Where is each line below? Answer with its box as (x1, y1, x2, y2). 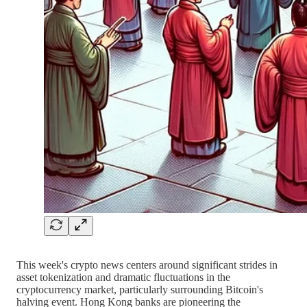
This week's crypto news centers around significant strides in (16, 258, 278, 271)
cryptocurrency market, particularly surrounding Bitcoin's (16, 283, 263, 295)
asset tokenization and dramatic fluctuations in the (16, 271, 230, 283)
